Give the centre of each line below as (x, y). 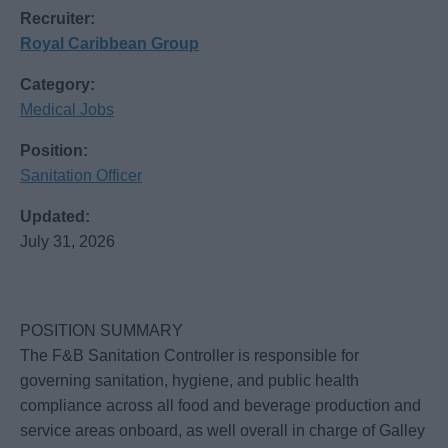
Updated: (55, 217)
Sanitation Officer (81, 176)
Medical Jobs (67, 110)
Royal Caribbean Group (109, 44)
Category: (57, 85)
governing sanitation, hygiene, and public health (189, 381)
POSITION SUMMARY (101, 331)
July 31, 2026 (67, 242)
